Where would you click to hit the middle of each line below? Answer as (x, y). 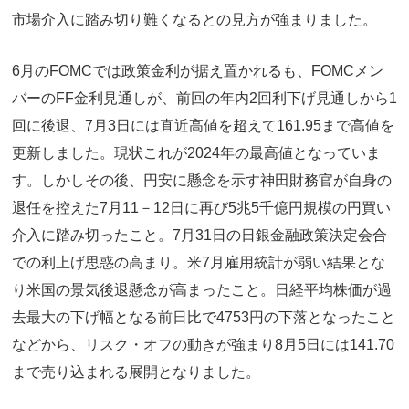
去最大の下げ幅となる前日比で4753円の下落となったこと (204, 317)
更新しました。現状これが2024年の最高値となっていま (196, 152)
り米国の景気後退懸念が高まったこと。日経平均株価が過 (202, 289)
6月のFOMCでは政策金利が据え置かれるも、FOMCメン (198, 70)
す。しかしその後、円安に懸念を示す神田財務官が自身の (202, 180)
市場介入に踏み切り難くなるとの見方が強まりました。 (194, 20)
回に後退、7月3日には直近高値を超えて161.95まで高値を (203, 125)
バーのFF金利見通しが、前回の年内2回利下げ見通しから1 (204, 98)
